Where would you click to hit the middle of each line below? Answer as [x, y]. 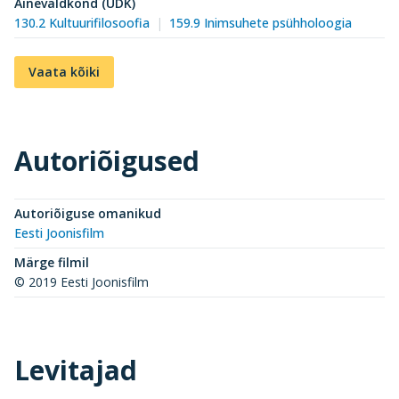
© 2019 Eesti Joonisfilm [81, 282]
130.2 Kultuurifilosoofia [82, 23]
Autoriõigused [107, 161]
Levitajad [76, 370]
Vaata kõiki [64, 72]
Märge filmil [52, 262]
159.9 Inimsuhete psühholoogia [260, 23]
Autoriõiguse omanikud [88, 213]
